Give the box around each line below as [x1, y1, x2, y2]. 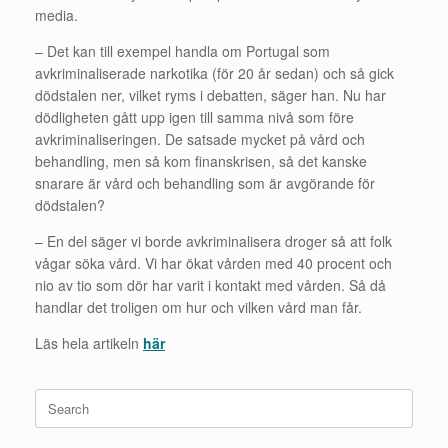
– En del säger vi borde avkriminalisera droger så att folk [35, 230, 392, 251]
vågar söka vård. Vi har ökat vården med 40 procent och [35, 252, 392, 273]
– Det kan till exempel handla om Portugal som [35, 40, 330, 61]
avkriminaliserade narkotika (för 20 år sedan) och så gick [35, 62, 394, 83]
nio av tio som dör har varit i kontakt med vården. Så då [35, 274, 386, 295]
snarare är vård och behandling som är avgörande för [35, 172, 375, 193]
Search [34, 387, 75, 407]
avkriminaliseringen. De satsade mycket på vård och [35, 128, 365, 149]
